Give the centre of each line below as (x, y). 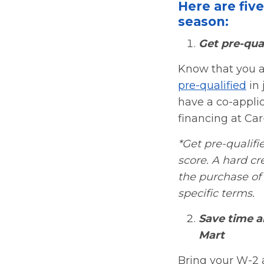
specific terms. (216, 193)
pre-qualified (212, 85)
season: (203, 21)
